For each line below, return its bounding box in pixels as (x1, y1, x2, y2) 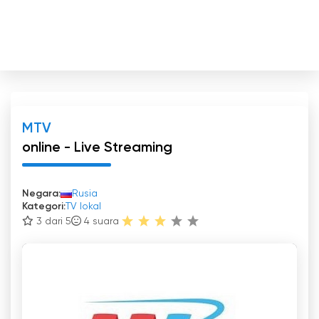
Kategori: (22, 202, 66, 211)
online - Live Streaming (22, 141, 172, 155)
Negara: (22, 189, 61, 199)
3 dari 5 (33, 216, 71, 226)
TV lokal (66, 202, 101, 211)
